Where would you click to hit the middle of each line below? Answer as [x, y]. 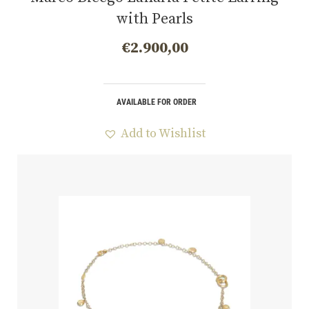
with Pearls [154, 19]
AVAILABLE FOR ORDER [156, 102]
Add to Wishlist [163, 133]
